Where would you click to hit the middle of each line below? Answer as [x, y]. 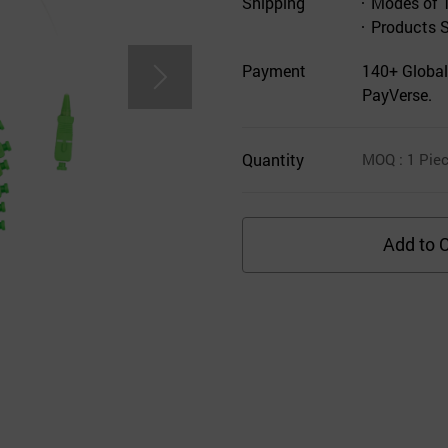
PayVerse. [397, 94]
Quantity [273, 159]
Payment [274, 70]
